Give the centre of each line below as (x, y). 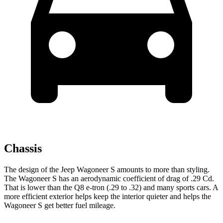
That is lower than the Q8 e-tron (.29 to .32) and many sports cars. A (111, 187)
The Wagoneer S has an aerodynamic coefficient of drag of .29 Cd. (109, 178)
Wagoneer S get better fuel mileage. (60, 205)
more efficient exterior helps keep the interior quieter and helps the (108, 196)
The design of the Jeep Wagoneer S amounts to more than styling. (107, 169)
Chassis (23, 148)
